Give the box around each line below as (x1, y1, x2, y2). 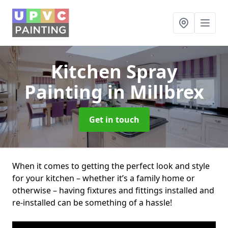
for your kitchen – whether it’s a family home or (12, 173, 195, 184)
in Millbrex (107, 79, 204, 104)
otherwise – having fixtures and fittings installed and (12, 185, 214, 196)
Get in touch (89, 114, 139, 125)
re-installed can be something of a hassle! (12, 197, 174, 208)
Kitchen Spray (51, 59, 177, 84)
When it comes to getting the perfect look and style (12, 160, 210, 172)
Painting (24, 79, 107, 104)
